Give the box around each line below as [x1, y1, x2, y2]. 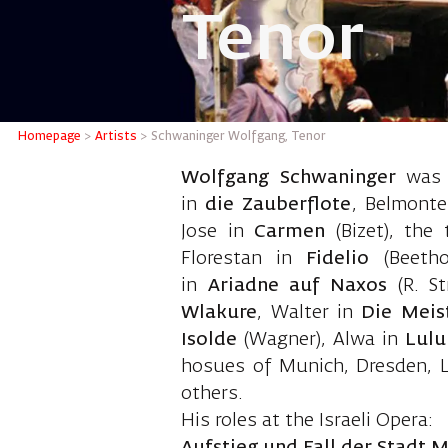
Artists [95, 131, 138, 144]
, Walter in [257, 304, 362, 323]
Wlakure [181, 304, 258, 323]
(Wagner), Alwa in [244, 331, 399, 350]
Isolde [181, 331, 245, 350]
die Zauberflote [205, 196, 352, 215]
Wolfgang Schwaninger [181, 169, 396, 188]
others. [181, 385, 244, 404]
